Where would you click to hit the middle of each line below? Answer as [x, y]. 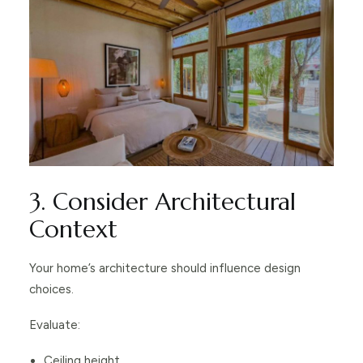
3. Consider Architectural [162, 202]
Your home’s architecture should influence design [165, 269]
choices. [51, 290]
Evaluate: [55, 325]
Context [73, 230]
